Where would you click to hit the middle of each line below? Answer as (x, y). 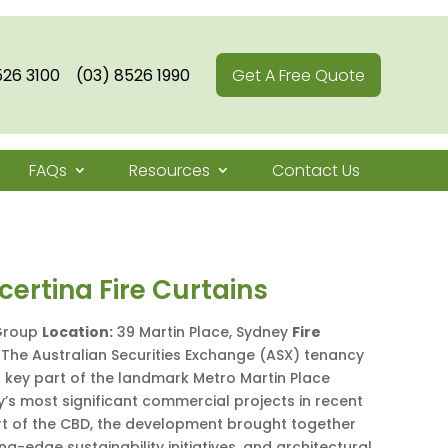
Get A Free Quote (298, 75)
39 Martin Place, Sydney (202, 332)
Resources (169, 170)
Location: (77, 332)
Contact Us (315, 170)
